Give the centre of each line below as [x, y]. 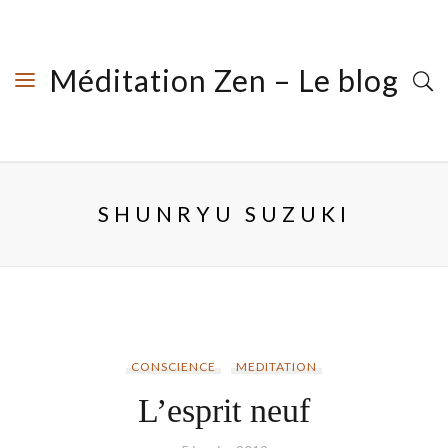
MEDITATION [276, 366]
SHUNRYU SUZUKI [224, 213]
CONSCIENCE [173, 366]
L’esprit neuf [224, 410]
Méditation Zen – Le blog [224, 80]
